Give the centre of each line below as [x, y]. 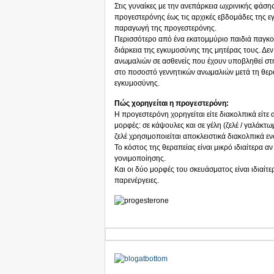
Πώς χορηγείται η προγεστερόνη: [172, 103]
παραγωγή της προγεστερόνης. [165, 28]
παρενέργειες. [137, 180]
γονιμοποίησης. [140, 158]
